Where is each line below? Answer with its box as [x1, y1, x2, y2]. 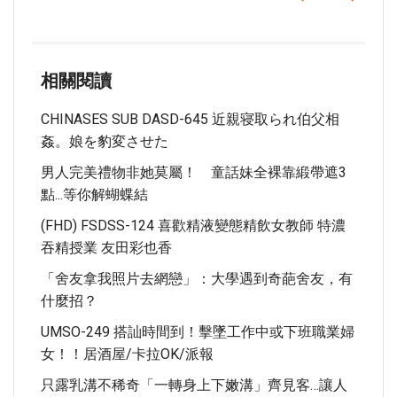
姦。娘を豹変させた [41, 133, 168, 150]
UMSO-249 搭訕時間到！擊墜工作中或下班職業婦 [41, 323, 354, 340]
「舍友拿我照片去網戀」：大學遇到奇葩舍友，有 [41, 270, 353, 287]
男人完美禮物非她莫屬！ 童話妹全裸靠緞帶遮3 [41, 164, 346, 181]
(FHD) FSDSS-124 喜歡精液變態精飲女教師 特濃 [41, 217, 346, 234]
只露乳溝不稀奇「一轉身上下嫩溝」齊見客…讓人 [41, 377, 347, 393]
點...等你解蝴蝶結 [41, 186, 148, 203]
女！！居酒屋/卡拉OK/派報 [41, 346, 214, 362]
